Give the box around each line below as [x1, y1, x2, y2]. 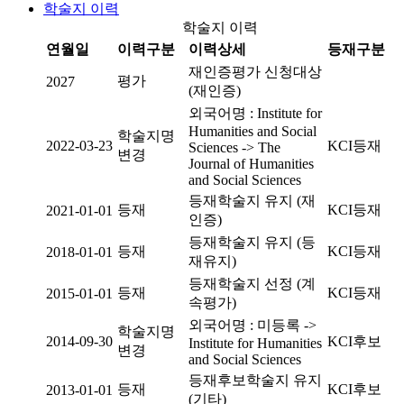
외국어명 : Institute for [188, 106, 322, 121]
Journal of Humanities [188, 156, 314, 171]
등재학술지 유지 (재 [188, 193, 316, 208]
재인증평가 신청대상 [188, 64, 322, 79]
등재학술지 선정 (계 [188, 276, 316, 291]
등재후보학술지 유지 [188, 372, 322, 388]
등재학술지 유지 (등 [188, 234, 316, 250]
